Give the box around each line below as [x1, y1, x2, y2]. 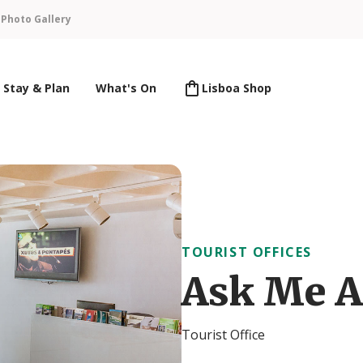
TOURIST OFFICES [181, 242, 312, 261]
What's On [96, 80, 156, 96]
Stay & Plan [3, 80, 70, 96]
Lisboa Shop [202, 80, 271, 96]
